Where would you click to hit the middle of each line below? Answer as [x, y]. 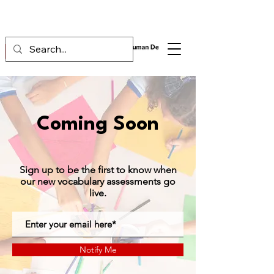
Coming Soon [98, 124]
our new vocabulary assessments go [98, 181]
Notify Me [98, 250]
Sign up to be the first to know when [98, 170]
